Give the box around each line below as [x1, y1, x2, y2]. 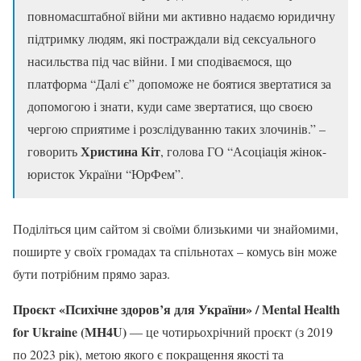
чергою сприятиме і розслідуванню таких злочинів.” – [27, 119, 326, 137]
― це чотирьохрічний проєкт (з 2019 [127, 322, 333, 340]
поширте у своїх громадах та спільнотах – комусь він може [13, 242, 337, 259]
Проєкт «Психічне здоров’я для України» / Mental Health [13, 299, 340, 318]
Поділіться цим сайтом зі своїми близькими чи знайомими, [13, 219, 338, 237]
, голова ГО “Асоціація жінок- [160, 142, 326, 160]
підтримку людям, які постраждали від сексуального [27, 29, 316, 47]
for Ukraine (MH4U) [13, 322, 127, 341]
